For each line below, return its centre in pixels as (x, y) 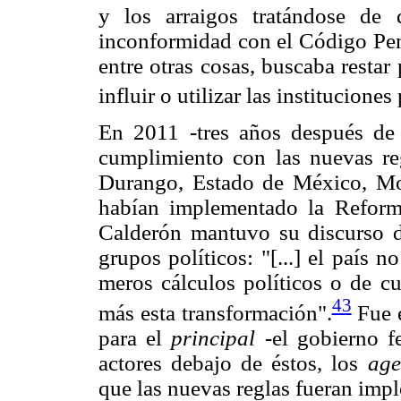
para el (135, 337)
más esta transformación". (215, 312)
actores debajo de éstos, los (233, 363)
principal (213, 337)
